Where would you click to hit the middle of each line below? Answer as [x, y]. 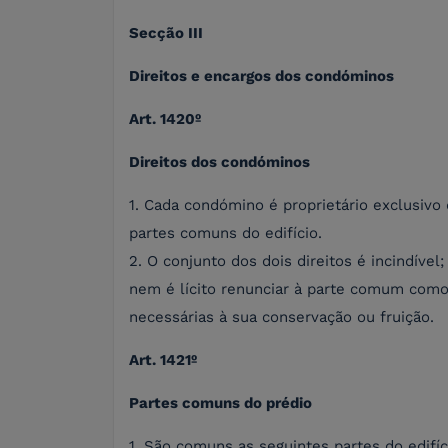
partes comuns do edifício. [225, 233]
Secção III [166, 33]
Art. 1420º [165, 119]
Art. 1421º [163, 360]
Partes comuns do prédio [220, 403]
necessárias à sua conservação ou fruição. [281, 317]
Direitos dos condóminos [219, 162]
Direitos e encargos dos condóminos [261, 76]
